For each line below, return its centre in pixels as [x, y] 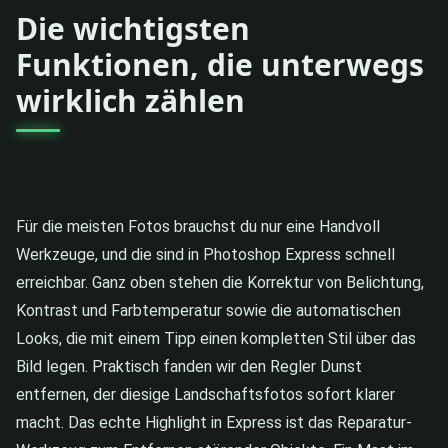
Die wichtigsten [133, 28]
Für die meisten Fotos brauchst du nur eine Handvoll [198, 226]
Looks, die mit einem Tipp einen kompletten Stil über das [216, 338]
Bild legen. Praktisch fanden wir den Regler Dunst [189, 366]
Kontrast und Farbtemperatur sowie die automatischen [208, 310]
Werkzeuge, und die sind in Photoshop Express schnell [205, 254]
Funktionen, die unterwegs [220, 64]
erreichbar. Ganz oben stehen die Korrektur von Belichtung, [220, 282]
